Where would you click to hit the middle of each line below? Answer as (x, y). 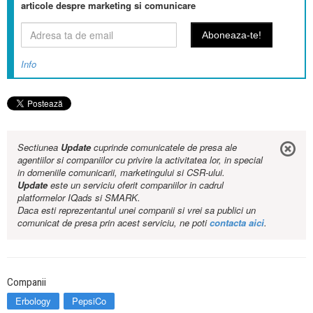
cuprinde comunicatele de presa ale (164, 147)
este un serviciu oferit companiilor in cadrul (136, 185)
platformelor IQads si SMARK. (79, 198)
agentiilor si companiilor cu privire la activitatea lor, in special (140, 160)
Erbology (33, 301)
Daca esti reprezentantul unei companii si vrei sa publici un (137, 210)
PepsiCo (89, 301)
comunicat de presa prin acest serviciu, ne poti (114, 223)
